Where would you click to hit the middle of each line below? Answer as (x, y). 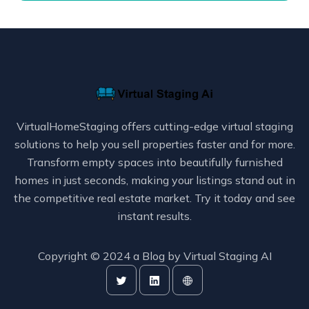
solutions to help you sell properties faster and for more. (154, 144)
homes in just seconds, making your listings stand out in (154, 180)
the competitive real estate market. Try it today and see (154, 198)
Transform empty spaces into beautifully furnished (154, 162)
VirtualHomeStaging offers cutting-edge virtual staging (154, 127)
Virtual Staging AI (227, 256)
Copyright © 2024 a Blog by (110, 256)
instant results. (154, 216)
